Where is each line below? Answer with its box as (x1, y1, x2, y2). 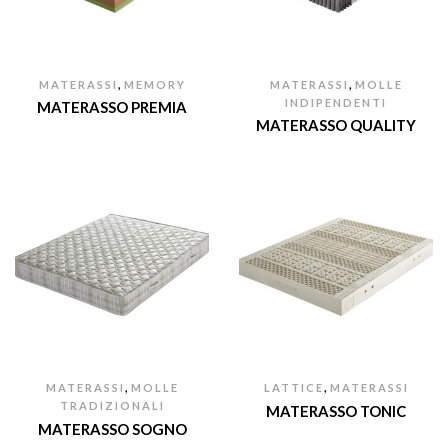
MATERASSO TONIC (266, 401, 406, 420)
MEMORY (123, 77, 186, 91)
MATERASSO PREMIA (37, 98, 187, 117)
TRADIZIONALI (59, 399, 165, 413)
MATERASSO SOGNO (37, 419, 187, 438)
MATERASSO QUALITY (256, 116, 416, 135)
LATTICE (263, 381, 324, 395)
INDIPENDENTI (285, 95, 387, 109)
